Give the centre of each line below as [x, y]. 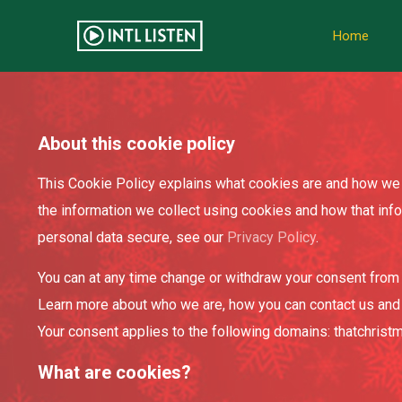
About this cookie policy [136, 144]
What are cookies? [114, 372]
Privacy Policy [271, 237]
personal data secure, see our [132, 237]
